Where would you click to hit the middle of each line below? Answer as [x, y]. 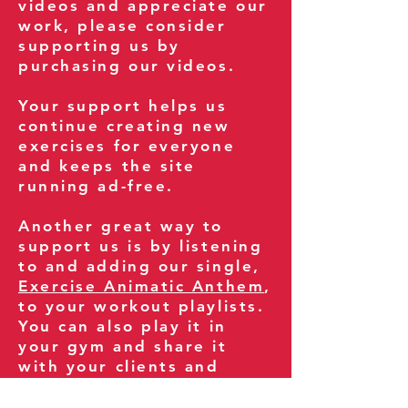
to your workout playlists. [142, 306]
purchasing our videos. [127, 66]
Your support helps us [123, 106]
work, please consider [122, 25]
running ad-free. [96, 186]
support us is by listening [141, 246]
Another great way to [121, 226]
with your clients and [119, 366]
